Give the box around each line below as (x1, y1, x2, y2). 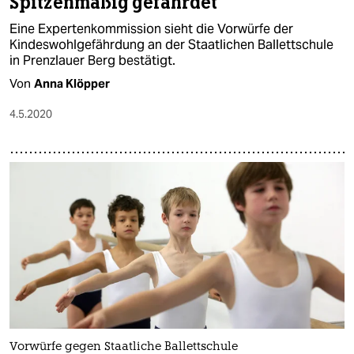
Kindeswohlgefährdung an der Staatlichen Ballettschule (9, 36, 333, 53)
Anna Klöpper (34, 75, 110, 91)
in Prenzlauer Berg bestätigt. (9, 51, 175, 69)
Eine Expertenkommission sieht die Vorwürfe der (9, 20, 293, 37)
